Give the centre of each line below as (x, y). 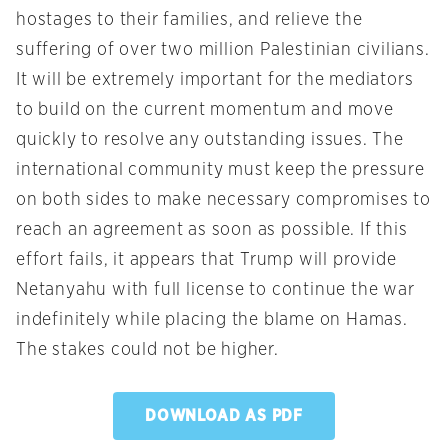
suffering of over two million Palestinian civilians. (223, 50)
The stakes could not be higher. (147, 350)
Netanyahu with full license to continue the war (215, 290)
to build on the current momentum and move (205, 110)
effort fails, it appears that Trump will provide (206, 260)
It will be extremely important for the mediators (215, 80)
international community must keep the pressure (220, 170)
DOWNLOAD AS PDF (224, 416)
